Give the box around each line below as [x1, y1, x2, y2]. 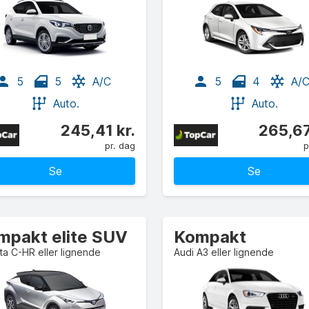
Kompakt [174, 227, 246, 247]
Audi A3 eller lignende [174, 246, 274, 258]
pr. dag [105, 140, 135, 151]
